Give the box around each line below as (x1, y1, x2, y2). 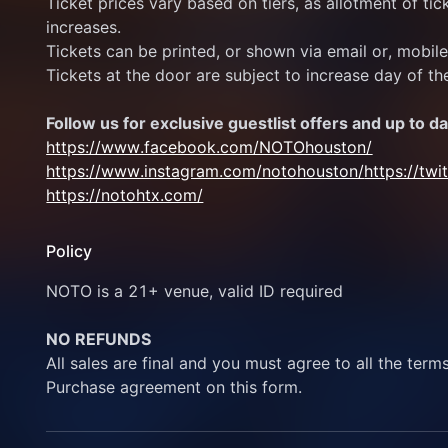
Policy (46, 241, 93, 261)
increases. (46, 17, 122, 37)
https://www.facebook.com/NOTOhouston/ (46, 137, 373, 157)
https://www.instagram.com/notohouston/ (46, 161, 365, 181)
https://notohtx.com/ (46, 185, 204, 205)
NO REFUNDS (46, 329, 152, 349)
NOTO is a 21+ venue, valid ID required (46, 281, 344, 301)
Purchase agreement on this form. (46, 377, 303, 397)
